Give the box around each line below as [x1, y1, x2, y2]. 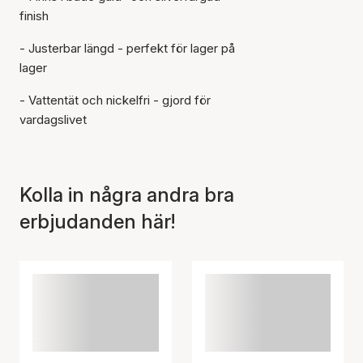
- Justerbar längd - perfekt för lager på [19, 40, 235, 56]
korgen [124, 79, 156, 92]
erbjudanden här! [19, 209, 175, 233]
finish [19, 7, 49, 23]
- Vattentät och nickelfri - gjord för [19, 92, 211, 108]
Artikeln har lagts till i [124, 64, 214, 77]
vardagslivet [19, 111, 87, 127]
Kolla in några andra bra [19, 182, 234, 207]
